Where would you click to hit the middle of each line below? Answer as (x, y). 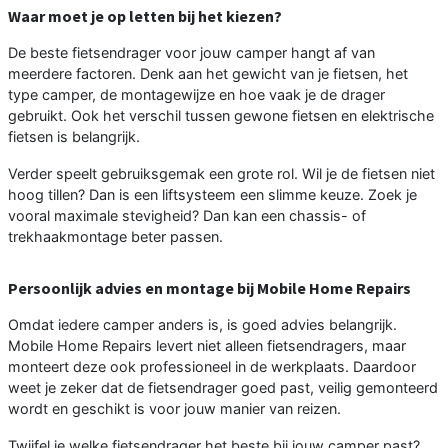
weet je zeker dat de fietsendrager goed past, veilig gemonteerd (223, 387)
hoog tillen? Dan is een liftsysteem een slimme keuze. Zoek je (212, 194)
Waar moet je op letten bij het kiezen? (145, 15)
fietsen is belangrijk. (74, 136)
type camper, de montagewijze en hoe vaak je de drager (196, 94)
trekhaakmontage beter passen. (115, 236)
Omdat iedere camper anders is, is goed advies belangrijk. (202, 324)
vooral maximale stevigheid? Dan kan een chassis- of (187, 215)
